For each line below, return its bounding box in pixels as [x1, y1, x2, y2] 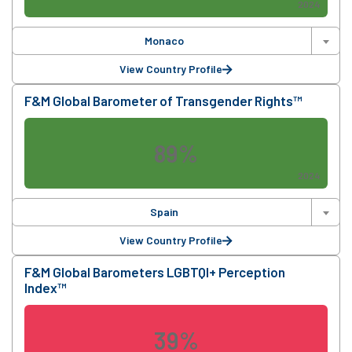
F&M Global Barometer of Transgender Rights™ [24, 93, 302, 109]
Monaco [144, 34, 184, 48]
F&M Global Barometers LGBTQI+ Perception [24, 264, 285, 280]
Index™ [24, 280, 66, 296]
